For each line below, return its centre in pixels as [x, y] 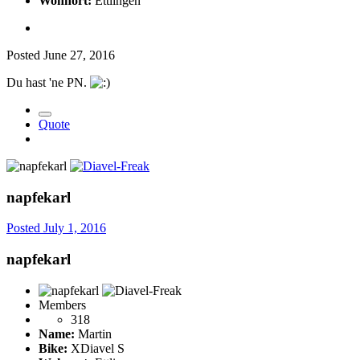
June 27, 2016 [79, 55]
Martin [93, 333]
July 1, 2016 [75, 228]
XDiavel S [96, 348]
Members [62, 305]
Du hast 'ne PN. [48, 82]
